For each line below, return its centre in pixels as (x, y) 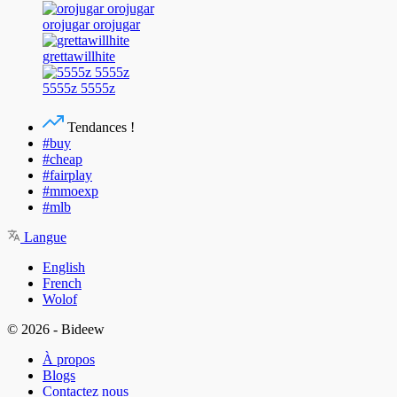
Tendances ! (99, 127)
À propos (69, 359)
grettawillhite (79, 56)
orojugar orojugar (91, 24)
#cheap (62, 159)
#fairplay (67, 175)
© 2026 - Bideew (56, 329)
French (62, 283)
